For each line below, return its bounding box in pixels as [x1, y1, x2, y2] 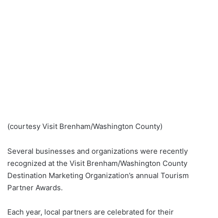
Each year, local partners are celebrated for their [7, 207, 174, 217]
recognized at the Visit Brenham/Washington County [7, 159, 187, 168]
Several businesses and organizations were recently [7, 146, 188, 156]
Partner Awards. [7, 183, 65, 193]
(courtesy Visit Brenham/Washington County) [7, 122, 163, 131]
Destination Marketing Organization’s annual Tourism [7, 171, 189, 181]
